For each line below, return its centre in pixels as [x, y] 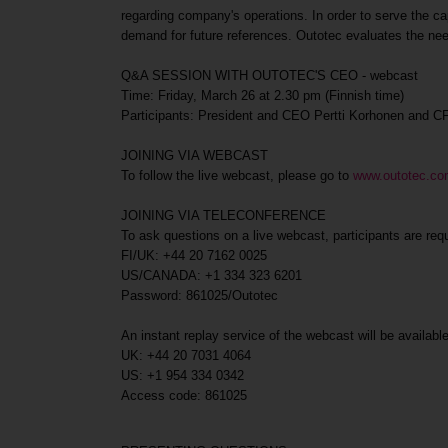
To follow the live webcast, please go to [237, 175]
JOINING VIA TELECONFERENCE [224, 215]
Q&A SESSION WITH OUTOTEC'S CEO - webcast [270, 75]
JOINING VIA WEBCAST [195, 155]
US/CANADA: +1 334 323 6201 [212, 275]
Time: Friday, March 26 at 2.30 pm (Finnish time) [263, 95]
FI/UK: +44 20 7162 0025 [194, 255]
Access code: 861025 [184, 395]
